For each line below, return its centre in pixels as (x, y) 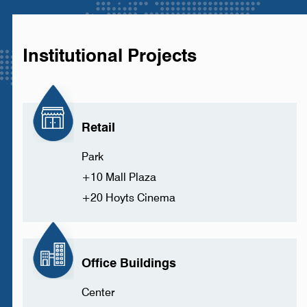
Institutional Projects (109, 55)
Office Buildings (128, 262)
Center (98, 292)
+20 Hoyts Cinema (128, 197)
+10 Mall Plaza (119, 177)
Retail (98, 127)
